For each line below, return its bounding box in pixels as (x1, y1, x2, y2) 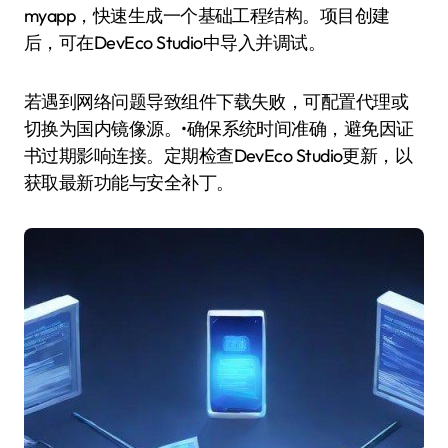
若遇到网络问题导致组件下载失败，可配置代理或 (24, 90, 409, 113)
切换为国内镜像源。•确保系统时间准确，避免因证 (24, 117, 414, 140)
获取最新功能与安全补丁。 (24, 171, 234, 194)
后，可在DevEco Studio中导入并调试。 (24, 31, 326, 54)
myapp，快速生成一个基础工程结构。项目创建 (24, 4, 390, 27)
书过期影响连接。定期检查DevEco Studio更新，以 (24, 144, 413, 167)
